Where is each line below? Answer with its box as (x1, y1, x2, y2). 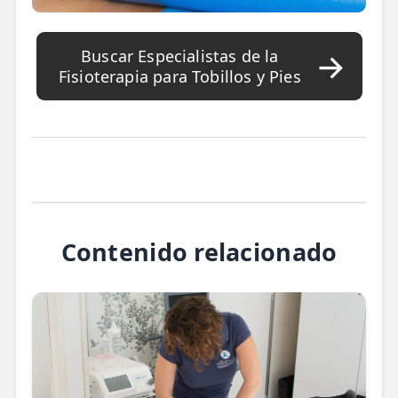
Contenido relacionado (60, 235, 338, 268)
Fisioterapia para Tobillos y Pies (58, 65, 301, 87)
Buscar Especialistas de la (80, 44, 279, 67)
